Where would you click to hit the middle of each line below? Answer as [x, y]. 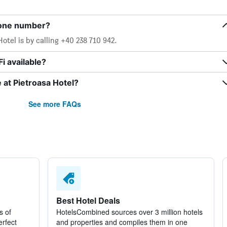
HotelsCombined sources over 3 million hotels [129, 212]
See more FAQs [54, 104]
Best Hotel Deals [88, 200]
